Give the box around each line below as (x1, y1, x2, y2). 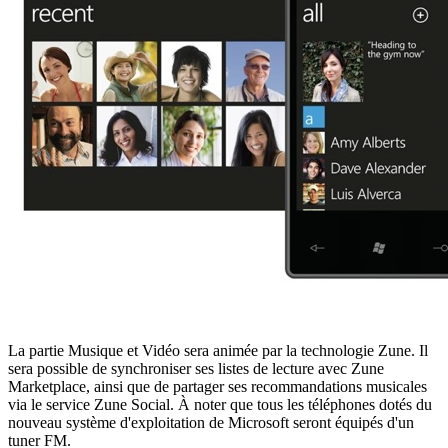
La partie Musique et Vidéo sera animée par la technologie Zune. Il (8, 341, 428, 359)
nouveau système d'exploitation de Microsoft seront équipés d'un (8, 413, 414, 431)
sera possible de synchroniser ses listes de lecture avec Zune (8, 359, 384, 377)
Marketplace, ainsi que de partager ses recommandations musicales (8, 377, 427, 395)
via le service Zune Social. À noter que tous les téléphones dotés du (8, 395, 432, 413)
